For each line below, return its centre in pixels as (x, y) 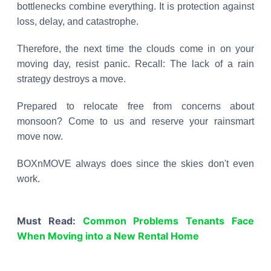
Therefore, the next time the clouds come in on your (135, 49)
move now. (40, 136)
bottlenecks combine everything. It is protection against (135, 6)
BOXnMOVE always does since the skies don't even (135, 164)
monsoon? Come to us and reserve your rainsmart (135, 121)
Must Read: (50, 221)
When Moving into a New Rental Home (108, 236)
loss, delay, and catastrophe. (78, 21)
